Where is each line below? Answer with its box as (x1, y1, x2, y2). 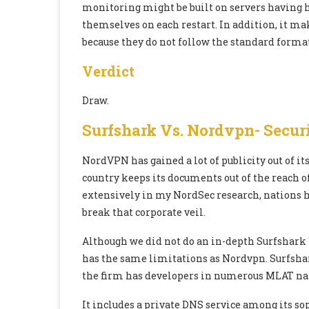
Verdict (82, 62, 134, 81)
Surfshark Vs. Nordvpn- (82, 120, 263, 141)
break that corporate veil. (82, 206, 206, 219)
